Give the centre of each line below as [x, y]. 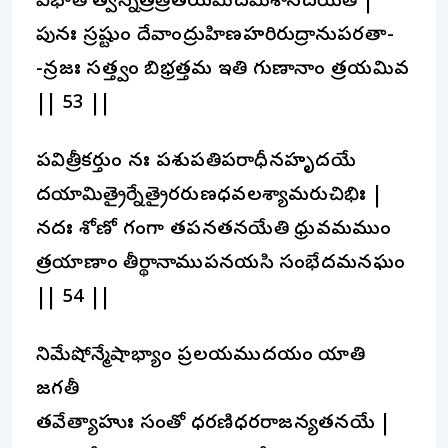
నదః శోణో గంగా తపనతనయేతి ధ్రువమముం [214, 230]
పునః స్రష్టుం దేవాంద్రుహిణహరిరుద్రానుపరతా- [215, 36]
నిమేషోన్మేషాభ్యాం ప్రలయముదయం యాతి [201, 356]
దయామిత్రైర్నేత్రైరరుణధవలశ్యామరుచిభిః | [209, 196]
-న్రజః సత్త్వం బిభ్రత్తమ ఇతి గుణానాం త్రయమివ [223, 70]
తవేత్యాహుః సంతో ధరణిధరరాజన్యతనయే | [213, 424]
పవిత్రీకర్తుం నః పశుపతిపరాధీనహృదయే [196, 162]
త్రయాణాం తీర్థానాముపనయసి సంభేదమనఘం [221, 264]
